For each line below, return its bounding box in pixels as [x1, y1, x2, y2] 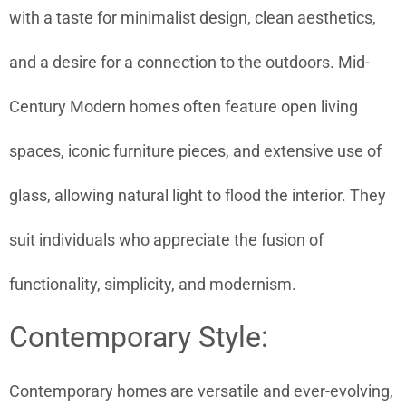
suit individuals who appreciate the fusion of [9, 230, 324, 250]
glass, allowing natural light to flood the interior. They [9, 186, 386, 206]
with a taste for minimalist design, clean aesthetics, [9, 8, 376, 28]
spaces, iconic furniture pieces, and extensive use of [9, 141, 382, 161]
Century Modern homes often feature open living [9, 97, 358, 117]
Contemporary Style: [9, 319, 268, 354]
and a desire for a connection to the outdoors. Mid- [9, 53, 370, 72]
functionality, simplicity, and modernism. [9, 275, 296, 295]
